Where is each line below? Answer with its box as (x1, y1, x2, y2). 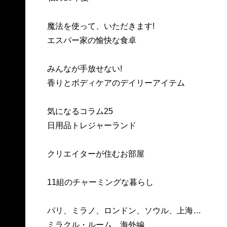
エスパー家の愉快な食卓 (47, 36, 136, 45)
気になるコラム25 (47, 107, 113, 116)
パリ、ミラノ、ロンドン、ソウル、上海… (47, 206, 201, 215)
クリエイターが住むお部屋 (47, 149, 144, 159)
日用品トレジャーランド (47, 121, 136, 130)
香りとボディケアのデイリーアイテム (47, 79, 185, 88)
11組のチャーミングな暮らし (47, 178, 154, 187)
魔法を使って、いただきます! (47, 22, 155, 31)
